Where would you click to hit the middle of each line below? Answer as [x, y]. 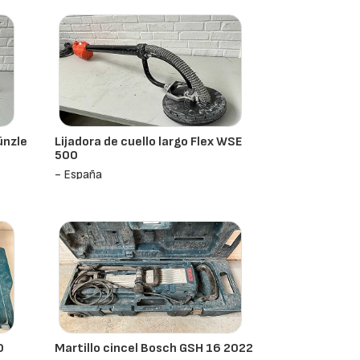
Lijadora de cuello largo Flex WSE [149, 142]
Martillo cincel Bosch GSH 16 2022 [154, 348]
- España [79, 175]
